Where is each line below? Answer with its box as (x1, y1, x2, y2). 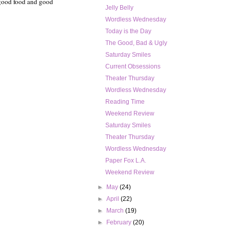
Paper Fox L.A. (105, 157, 146, 165)
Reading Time (105, 98, 145, 106)
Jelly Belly (105, 4, 133, 12)
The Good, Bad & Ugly (105, 39, 167, 47)
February (106, 219, 133, 226)
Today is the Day (105, 28, 151, 35)
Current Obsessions (105, 63, 161, 71)
